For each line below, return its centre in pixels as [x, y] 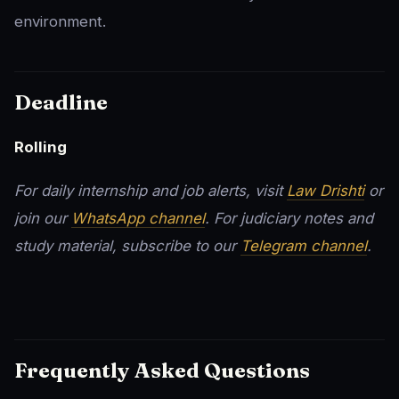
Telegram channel [304, 246]
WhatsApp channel [138, 219]
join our [43, 219]
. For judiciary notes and [289, 219]
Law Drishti [326, 191]
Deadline [61, 102]
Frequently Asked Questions [162, 370]
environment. [60, 22]
